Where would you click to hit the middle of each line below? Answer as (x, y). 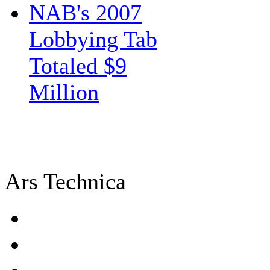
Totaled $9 (78, 66)
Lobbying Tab (93, 39)
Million (64, 92)
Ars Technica (65, 181)
